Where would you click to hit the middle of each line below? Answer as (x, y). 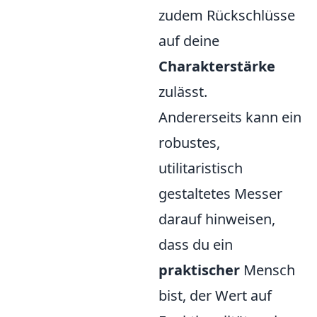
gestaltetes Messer (220, 194)
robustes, (189, 143)
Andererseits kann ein (230, 117)
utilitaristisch (201, 168)
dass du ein (196, 244)
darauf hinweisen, (217, 219)
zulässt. (183, 92)
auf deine (189, 41)
